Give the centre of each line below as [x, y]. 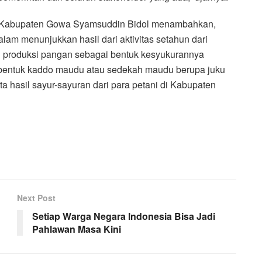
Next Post [36, 198]
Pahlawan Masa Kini [77, 229]
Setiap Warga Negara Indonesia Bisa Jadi [124, 216]
